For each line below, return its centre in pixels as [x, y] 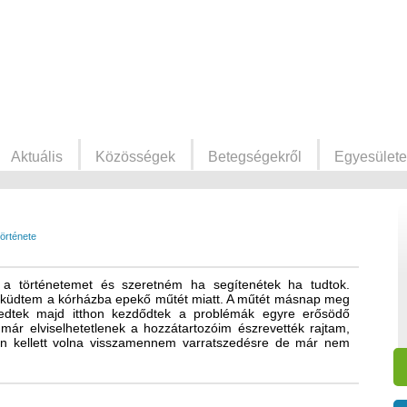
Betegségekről [255, 157]
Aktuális [37, 157]
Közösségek [135, 157]
